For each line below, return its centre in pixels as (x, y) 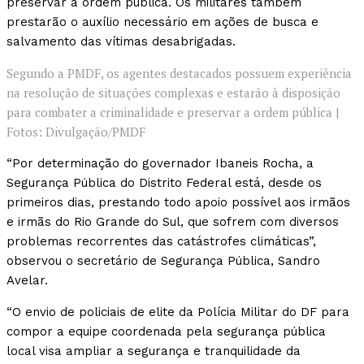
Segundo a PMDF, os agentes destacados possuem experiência (179, 74)
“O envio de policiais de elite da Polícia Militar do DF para (178, 312)
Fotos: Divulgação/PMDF (76, 132)
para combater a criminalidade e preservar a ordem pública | (173, 113)
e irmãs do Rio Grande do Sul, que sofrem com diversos (173, 222)
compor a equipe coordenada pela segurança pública (166, 332)
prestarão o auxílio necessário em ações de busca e (162, 22)
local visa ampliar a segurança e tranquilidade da (154, 351)
